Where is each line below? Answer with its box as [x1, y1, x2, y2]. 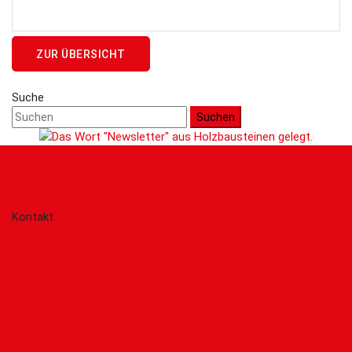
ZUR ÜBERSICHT [36, 47, 126, 60]
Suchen [196, 110, 235, 125]
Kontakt [12, 210, 53, 225]
